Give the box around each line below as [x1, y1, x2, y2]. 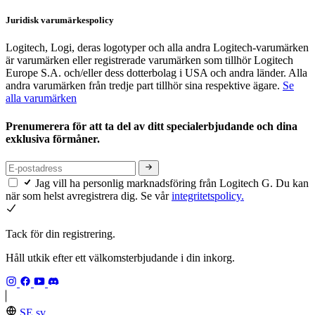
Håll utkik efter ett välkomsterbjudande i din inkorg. [6, 252, 235, 264]
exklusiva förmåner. [6, 132, 103, 145]
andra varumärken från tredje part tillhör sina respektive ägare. [6, 79, 283, 92]
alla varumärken [6, 92, 77, 105]
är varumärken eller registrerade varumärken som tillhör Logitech [6, 54, 293, 67]
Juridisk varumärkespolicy [6, 15, 114, 26]
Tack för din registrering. [6, 228, 115, 240]
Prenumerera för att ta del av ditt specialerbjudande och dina [6, 120, 297, 132]
